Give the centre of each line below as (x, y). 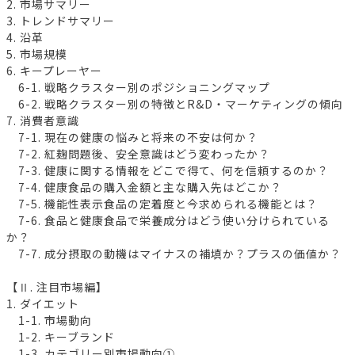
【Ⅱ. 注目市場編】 (57, 286)
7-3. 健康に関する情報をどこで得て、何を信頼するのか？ (168, 170)
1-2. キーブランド (61, 336)
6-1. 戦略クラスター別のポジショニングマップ (138, 87)
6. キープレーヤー (54, 70)
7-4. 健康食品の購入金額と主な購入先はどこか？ (144, 187)
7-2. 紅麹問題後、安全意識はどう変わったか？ (138, 153)
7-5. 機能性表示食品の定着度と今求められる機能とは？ (162, 203)
